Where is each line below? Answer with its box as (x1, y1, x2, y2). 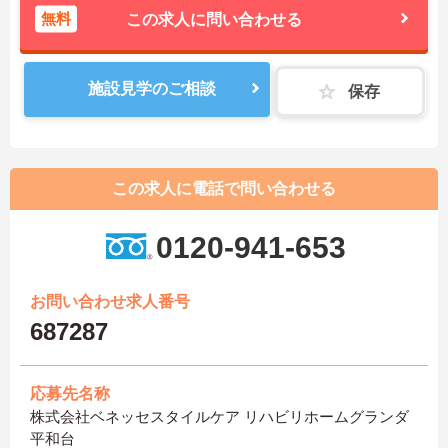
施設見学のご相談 (88, 79, 217, 97)
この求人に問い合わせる (126, 10, 303, 28)
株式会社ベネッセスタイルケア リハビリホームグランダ (30, 407, 409, 425)
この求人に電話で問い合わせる (112, 179, 336, 197)
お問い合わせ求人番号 (30, 292, 190, 310)
